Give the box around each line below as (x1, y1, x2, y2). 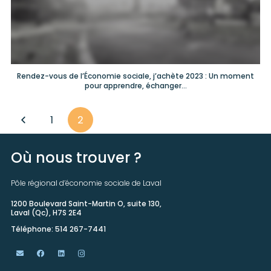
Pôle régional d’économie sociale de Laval (11, 178, 162, 189)
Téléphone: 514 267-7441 (11, 224, 106, 235)
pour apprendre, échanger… (84, 80, 187, 91)
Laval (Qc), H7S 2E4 (11, 207, 82, 218)
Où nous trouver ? (11, 148, 142, 168)
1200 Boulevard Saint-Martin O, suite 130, (11, 198, 162, 209)
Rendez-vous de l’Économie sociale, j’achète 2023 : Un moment (17, 71, 254, 82)
